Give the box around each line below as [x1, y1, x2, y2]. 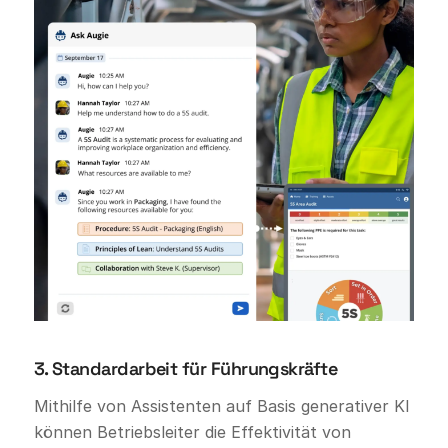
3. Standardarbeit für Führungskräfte [33, 356, 338, 380]
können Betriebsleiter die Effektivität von [33, 422, 351, 443]
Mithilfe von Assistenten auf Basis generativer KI [33, 396, 410, 417]
